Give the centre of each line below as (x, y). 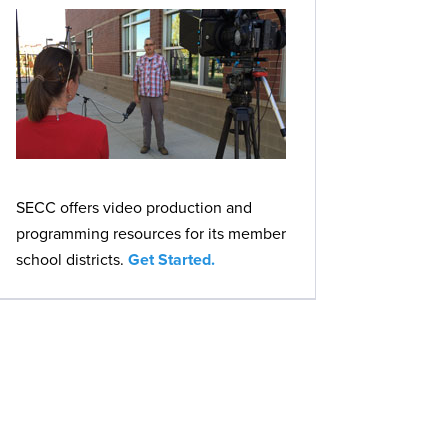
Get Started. (171, 260)
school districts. (72, 260)
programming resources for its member (151, 234)
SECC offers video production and (134, 208)
